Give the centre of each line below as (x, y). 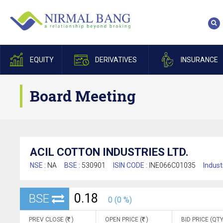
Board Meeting (83, 96)
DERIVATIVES (116, 60)
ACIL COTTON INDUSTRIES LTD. (109, 152)
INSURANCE (199, 60)
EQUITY (42, 60)
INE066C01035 (172, 165)
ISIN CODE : (131, 165)
